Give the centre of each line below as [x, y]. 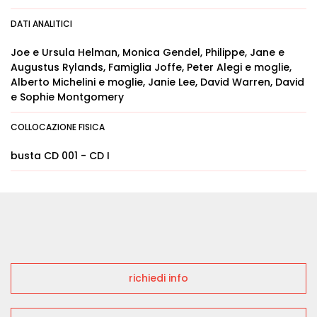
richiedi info [158, 278]
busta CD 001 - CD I [60, 156]
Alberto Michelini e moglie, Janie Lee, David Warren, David [157, 82]
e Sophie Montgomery [67, 97]
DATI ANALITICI [41, 24]
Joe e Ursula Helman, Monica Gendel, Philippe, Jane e [148, 52]
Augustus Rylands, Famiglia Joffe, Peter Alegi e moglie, [151, 67]
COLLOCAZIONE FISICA [58, 127]
